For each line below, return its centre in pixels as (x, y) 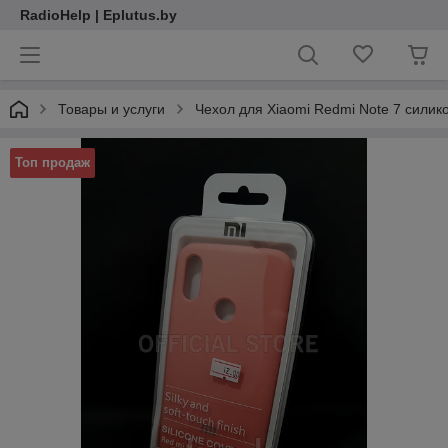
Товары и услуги (111, 109)
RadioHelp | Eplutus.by (98, 15)
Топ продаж (52, 162)
